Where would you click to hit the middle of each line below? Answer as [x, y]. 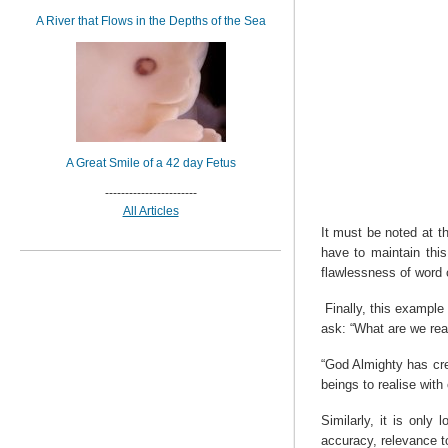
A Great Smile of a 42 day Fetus [150, 163]
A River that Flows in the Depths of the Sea [150, 21]
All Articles [150, 211]
